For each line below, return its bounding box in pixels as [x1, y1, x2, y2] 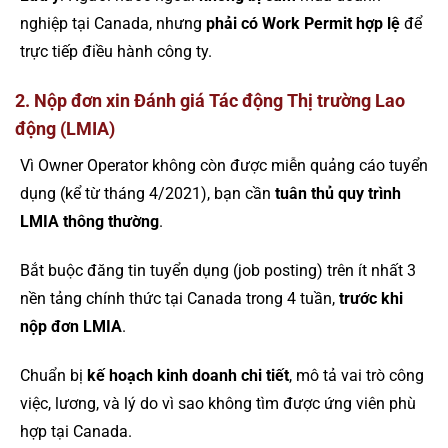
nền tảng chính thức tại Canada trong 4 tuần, [20, 288, 339, 308]
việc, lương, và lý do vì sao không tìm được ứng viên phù [20, 393, 416, 413]
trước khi [339, 288, 403, 308]
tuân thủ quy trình [275, 184, 401, 203]
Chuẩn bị [20, 365, 87, 385]
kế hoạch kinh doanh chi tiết [87, 365, 289, 385]
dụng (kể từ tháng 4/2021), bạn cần [20, 184, 275, 203]
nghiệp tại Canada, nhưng [20, 14, 206, 34]
